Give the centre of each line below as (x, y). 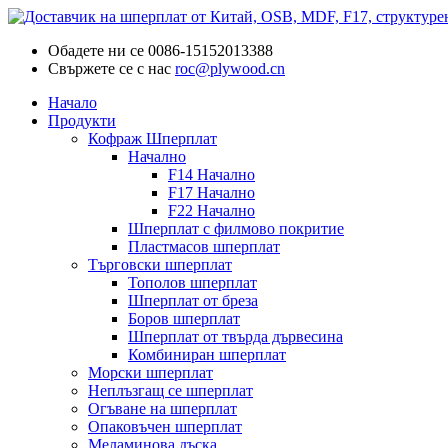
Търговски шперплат (160, 264)
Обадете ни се (96, 50)
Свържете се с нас (109, 68)
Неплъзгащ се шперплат (170, 390)
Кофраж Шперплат (152, 138)
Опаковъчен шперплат (165, 426)
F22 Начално (211, 210)
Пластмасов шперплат (204, 246)
